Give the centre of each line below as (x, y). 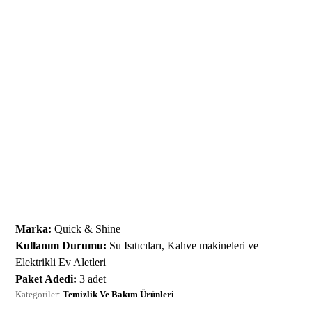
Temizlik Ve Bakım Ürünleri (119, 294)
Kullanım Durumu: (61, 245)
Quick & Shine (86, 228)
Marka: (34, 228)
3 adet (92, 279)
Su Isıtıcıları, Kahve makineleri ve (183, 245)
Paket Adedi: (46, 279)
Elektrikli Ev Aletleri (61, 262)
